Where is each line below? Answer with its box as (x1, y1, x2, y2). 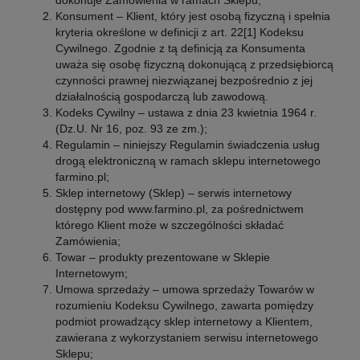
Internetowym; (55, 266, 128, 280)
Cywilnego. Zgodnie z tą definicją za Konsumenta (55, 41, 305, 55)
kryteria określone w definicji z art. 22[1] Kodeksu (55, 25, 304, 39)
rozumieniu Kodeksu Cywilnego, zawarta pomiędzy (55, 298, 313, 312)
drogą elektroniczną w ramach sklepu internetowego (55, 153, 321, 167)
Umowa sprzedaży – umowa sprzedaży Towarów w (55, 282, 314, 296)
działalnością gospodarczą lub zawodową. (55, 89, 268, 103)
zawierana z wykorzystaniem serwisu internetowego (55, 330, 318, 344)
